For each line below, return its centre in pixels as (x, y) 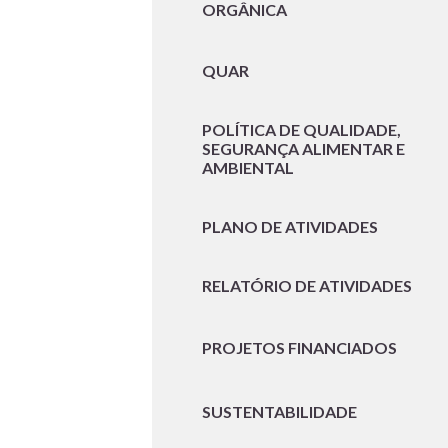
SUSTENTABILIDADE (279, 411)
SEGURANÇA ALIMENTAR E (303, 149)
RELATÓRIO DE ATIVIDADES (307, 286)
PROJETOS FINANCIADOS (299, 347)
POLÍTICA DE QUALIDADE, (301, 130)
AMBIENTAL (248, 168)
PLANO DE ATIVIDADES (290, 227)
